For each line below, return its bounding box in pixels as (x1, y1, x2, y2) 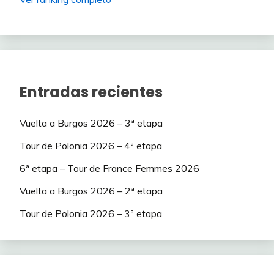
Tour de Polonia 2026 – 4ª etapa (20, 139, 162, 152)
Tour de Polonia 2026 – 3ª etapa (20, 207, 162, 220)
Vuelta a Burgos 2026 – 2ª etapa (20, 184, 163, 197)
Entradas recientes (20, 82, 163, 103)
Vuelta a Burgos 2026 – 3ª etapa (20, 117, 163, 130)
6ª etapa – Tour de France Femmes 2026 (20, 161, 199, 174)
